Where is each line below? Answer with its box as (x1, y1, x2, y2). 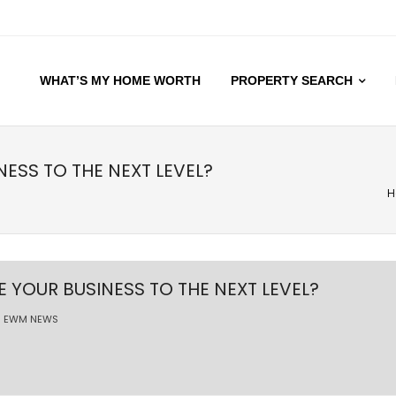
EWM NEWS (4, 312, 58, 326)
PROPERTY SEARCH (231, 73, 353, 88)
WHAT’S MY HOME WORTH (40, 73, 201, 88)
